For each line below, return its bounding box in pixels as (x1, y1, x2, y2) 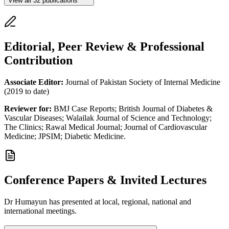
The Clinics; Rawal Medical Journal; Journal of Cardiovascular (4, 122, 207, 131)
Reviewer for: (4, 104, 52, 113)
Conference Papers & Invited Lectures (4, 173, 207, 187)
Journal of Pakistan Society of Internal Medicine (63, 77, 220, 86)
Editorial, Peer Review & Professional (4, 39, 204, 53)
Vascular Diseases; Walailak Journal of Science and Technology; (4, 113, 212, 122)
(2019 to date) (4, 86, 49, 96)
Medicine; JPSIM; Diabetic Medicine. (4, 131, 126, 141)
